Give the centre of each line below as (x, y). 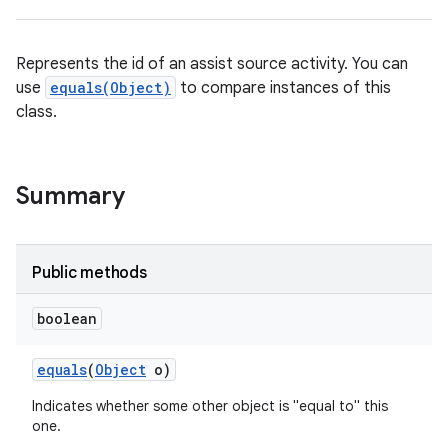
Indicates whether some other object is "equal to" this (210, 406)
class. (36, 112)
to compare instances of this (283, 88)
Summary (70, 196)
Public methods (89, 273)
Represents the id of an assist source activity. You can (212, 64)
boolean (67, 318)
